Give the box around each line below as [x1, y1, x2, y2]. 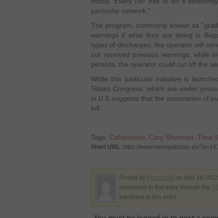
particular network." [91, 7, 150, 15]
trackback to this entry [119, 194, 176, 200]
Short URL [91, 144, 120, 150]
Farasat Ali [147, 175, 175, 181]
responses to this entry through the [119, 184, 212, 190]
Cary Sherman [149, 133, 194, 141]
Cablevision [109, 133, 145, 141]
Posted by [119, 175, 147, 181]
